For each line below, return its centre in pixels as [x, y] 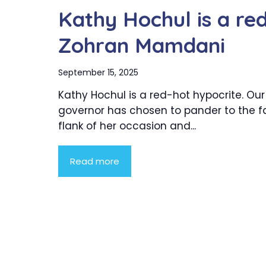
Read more [95, 161]
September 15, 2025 [98, 73]
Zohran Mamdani [142, 45]
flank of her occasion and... [127, 126]
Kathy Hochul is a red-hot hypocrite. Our [161, 95]
